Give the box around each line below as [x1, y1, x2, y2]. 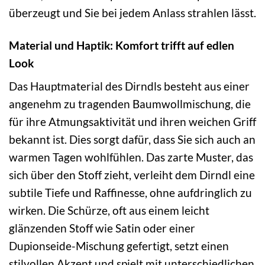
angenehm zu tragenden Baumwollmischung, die [9, 97, 251, 111]
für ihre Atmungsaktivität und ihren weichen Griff [9, 115, 256, 129]
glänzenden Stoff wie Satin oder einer [9, 221, 195, 235]
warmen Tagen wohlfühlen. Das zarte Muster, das [9, 150, 253, 164]
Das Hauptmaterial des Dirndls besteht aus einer [9, 79, 250, 93]
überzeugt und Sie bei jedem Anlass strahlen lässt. [9, 5, 256, 20]
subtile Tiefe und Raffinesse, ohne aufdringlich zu [9, 186, 252, 200]
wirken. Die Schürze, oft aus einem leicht [9, 203, 209, 218]
